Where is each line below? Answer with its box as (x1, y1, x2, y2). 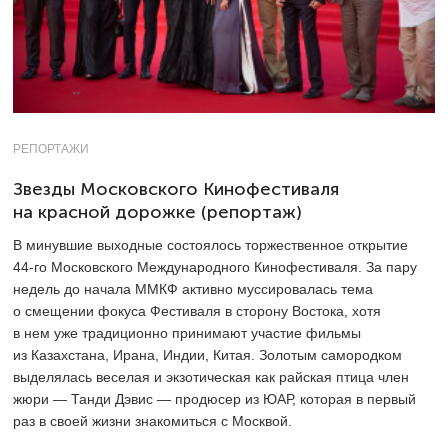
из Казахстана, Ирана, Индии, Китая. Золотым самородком (13, 347, 402, 364)
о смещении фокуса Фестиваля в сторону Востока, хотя (13, 303, 381, 320)
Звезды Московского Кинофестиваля (13, 179, 339, 200)
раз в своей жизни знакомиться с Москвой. (13, 413, 292, 430)
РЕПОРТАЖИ (13, 142, 89, 157)
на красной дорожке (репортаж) (13, 202, 302, 223)
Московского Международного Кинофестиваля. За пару (47, 259, 417, 276)
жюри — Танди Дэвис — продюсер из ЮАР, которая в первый (13, 391, 416, 408)
